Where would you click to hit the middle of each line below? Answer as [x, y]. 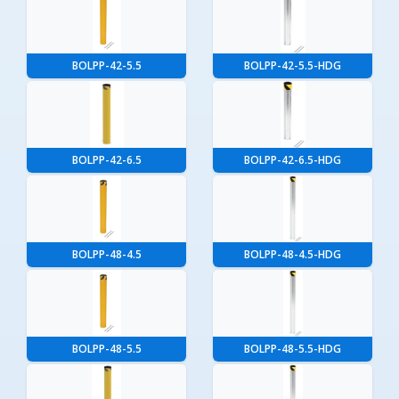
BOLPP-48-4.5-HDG [293, 255]
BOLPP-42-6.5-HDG [293, 160]
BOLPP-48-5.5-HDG [293, 349]
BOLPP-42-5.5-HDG [293, 66]
